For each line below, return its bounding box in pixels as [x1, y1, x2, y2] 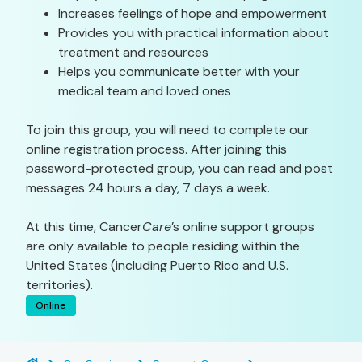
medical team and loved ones [58, 82, 231, 99]
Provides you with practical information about [58, 24, 329, 41]
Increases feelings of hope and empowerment [58, 5, 327, 22]
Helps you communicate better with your [58, 63, 300, 80]
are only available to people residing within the [26, 238, 300, 255]
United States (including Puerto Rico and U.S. [26, 257, 288, 274]
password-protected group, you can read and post [26, 160, 333, 177]
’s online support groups [171, 218, 314, 235]
